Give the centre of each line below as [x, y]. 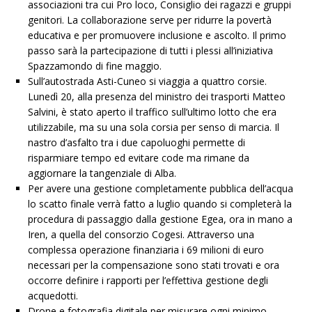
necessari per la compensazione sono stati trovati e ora [154, 265]
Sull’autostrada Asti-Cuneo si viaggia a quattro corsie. [147, 81]
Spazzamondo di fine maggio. [95, 65]
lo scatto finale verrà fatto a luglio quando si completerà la [160, 203]
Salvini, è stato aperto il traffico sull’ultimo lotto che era [152, 111]
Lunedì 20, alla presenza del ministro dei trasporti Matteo [157, 96]
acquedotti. [53, 295]
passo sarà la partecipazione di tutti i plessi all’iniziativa [150, 50]
